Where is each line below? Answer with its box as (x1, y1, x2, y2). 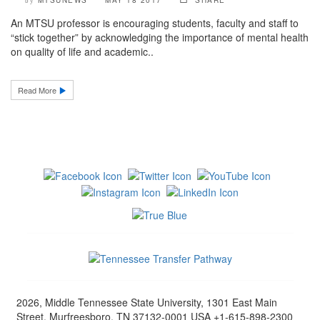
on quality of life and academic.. (11, 44, 154, 59)
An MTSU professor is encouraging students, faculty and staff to (11, 16, 299, 31)
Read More (18, 84, 59, 96)
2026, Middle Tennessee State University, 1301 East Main (16, 295, 277, 310)
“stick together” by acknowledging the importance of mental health (11, 30, 309, 45)
